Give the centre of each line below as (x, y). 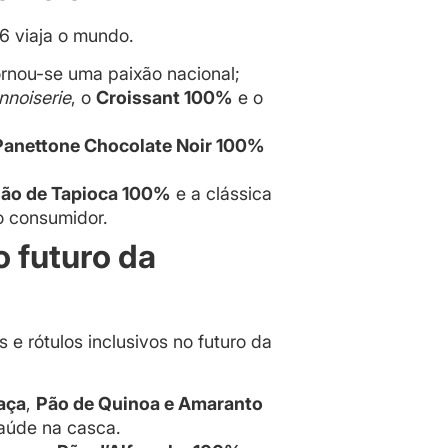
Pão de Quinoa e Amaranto (149, 404)
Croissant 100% (164, 97)
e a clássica (221, 193)
